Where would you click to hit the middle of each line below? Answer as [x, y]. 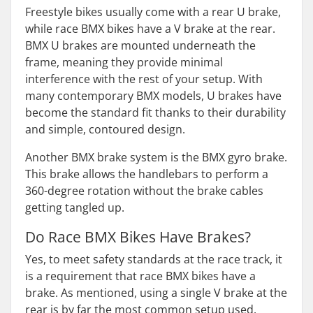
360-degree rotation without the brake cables [144, 191]
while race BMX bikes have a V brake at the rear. [150, 29]
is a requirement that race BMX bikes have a [140, 276]
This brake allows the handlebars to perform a [147, 174]
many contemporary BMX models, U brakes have [153, 96]
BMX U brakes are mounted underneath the [140, 45]
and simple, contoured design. [105, 129]
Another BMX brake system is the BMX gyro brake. [156, 157]
